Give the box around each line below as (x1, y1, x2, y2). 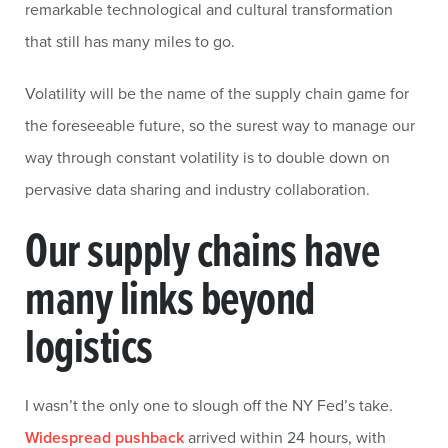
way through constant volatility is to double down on (25, 146, 390, 168)
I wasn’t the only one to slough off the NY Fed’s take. (25, 394, 393, 416)
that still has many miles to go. (25, 30, 235, 52)
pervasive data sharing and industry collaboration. (25, 178, 370, 200)
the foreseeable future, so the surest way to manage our (25, 114, 415, 136)
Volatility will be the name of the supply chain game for (25, 82, 409, 104)
